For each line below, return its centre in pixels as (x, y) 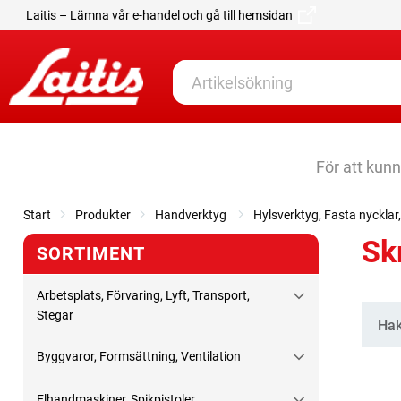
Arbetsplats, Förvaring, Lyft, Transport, (143, 296)
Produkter (103, 215)
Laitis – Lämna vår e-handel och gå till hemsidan (162, 15)
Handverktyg (192, 215)
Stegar (55, 316)
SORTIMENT (91, 254)
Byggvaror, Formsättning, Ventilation (139, 357)
